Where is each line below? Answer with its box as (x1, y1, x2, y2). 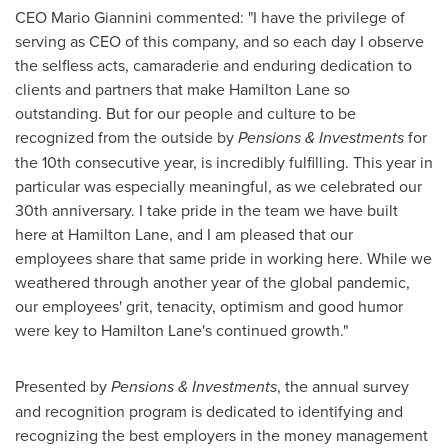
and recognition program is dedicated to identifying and (15, 400, 403, 422)
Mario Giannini (51, 6, 152, 28)
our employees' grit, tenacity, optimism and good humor (15, 295, 403, 317)
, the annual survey (277, 375, 409, 397)
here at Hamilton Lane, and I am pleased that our (15, 223, 353, 245)
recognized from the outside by (15, 126, 238, 148)
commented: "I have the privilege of (152, 6, 405, 28)
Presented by (15, 375, 111, 397)
